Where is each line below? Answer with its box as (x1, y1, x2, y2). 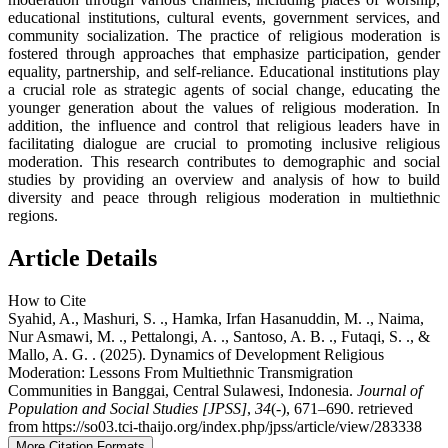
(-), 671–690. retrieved (271, 400, 413, 418)
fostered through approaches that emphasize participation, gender (8, 45, 440, 63)
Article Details (8, 245, 157, 272)
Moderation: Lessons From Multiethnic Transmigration (8, 364, 353, 382)
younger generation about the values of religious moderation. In (8, 99, 440, 117)
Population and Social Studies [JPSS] (8, 400, 247, 418)
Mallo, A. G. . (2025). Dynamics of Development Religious (8, 346, 384, 364)
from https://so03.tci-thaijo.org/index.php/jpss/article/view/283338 (8, 418, 422, 436)
